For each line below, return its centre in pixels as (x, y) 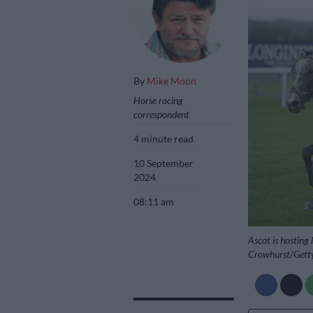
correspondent (161, 114)
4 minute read (164, 138)
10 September (164, 163)
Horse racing (158, 100)
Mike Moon (172, 80)
